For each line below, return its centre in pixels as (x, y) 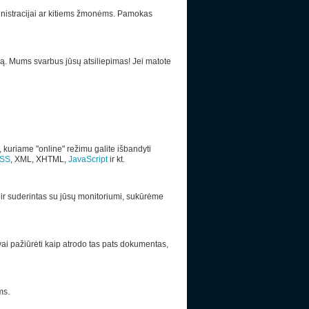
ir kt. (117, 160)
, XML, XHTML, (39, 160)
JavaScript (89, 160)
